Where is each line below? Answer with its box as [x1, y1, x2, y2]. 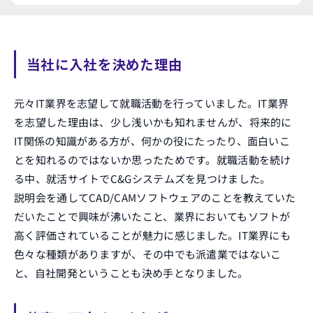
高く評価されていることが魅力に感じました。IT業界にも [14, 228, 291, 242]
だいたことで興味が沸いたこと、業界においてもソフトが [14, 209, 291, 224]
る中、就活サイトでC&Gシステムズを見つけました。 [14, 171, 271, 186]
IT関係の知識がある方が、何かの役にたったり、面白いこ [14, 133, 291, 148]
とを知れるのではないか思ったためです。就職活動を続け [14, 152, 291, 167]
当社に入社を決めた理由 [27, 54, 183, 74]
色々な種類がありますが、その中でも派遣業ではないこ [14, 247, 282, 261]
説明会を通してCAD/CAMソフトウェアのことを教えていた [14, 190, 296, 205]
